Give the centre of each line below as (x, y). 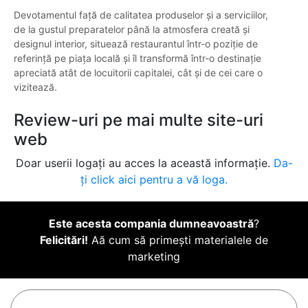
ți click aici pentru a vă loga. (154, 180)
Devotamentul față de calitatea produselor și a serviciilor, (141, 15)
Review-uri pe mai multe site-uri (139, 120)
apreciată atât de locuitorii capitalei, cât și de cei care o (138, 73)
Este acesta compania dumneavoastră (151, 224)
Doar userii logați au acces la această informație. (144, 163)
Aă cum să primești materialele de (178, 240)
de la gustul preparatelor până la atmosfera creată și (132, 30)
